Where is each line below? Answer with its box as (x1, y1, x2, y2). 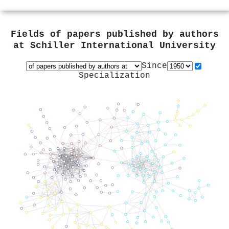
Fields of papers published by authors (10, 29, 219, 40)
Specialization (79, 71, 150, 80)
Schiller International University (30, 40, 216, 52)
